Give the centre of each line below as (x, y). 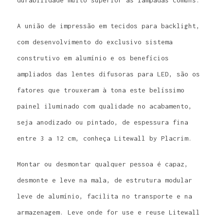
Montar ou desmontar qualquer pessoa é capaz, (103, 164)
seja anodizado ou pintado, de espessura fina (103, 122)
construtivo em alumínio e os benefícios (93, 58)
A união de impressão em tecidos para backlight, (109, 26)
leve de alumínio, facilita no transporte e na (105, 196)
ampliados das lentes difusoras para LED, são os (109, 74)
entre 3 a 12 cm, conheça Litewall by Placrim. (105, 138)
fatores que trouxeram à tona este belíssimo (101, 90)
